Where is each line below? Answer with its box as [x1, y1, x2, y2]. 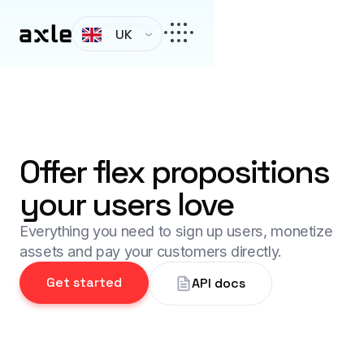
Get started [46, 274, 122, 291]
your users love [19, 184, 233, 225]
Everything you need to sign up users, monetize [19, 222, 333, 240]
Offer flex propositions [19, 151, 329, 193]
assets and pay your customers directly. [19, 242, 282, 260]
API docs [192, 275, 245, 292]
